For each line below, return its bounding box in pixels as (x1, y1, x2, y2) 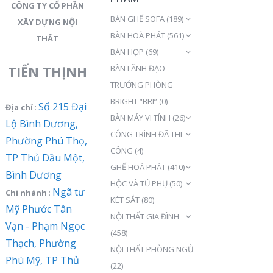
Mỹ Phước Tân (5, 202, 72, 216)
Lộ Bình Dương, (5, 117, 78, 131)
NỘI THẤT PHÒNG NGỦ (110, 244, 193, 255)
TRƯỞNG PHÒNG (110, 79, 173, 91)
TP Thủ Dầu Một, (5, 151, 85, 165)
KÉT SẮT (110, 194, 140, 206)
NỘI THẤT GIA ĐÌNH (110, 211, 179, 222)
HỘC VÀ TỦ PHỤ (110, 178, 168, 190)
